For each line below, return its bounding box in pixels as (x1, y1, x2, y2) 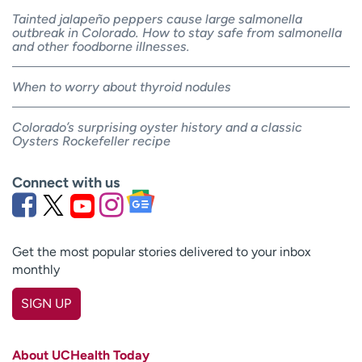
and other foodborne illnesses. (12, 39, 190, 55)
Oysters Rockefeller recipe (12, 133, 170, 149)
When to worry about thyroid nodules (12, 79, 231, 95)
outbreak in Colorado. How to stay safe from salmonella (12, 25, 342, 41)
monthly (12, 261, 60, 277)
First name (11, 320, 74, 336)
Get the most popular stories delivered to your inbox (12, 243, 311, 259)
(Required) (76, 322, 128, 335)
